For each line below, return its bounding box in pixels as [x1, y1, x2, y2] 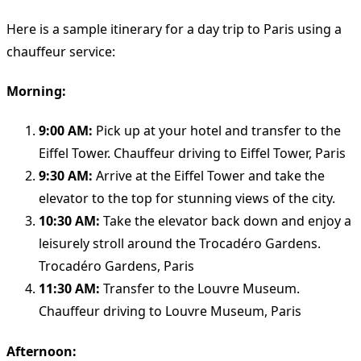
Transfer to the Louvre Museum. [100, 280, 300, 298]
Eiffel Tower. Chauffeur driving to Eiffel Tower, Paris [39, 144, 346, 163]
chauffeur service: [6, 42, 115, 60]
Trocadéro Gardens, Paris [39, 257, 194, 276]
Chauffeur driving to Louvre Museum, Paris [39, 302, 301, 321]
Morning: [6, 82, 66, 101]
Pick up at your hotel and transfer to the [93, 122, 341, 140]
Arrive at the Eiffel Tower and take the [93, 167, 325, 185]
